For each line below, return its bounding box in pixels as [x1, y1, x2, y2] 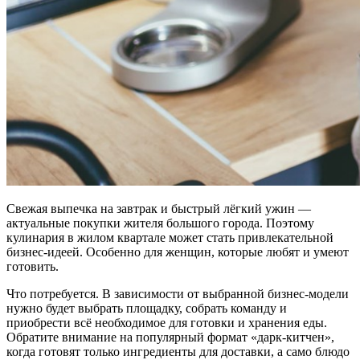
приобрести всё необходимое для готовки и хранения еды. [6, 316, 327, 330]
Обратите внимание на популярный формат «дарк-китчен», [6, 330, 334, 345]
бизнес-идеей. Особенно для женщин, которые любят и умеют [6, 245, 349, 260]
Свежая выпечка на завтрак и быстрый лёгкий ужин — [6, 202, 311, 216]
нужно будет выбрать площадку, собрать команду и [6, 301, 287, 316]
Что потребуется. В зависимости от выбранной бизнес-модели [6, 287, 349, 301]
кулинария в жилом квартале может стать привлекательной [6, 231, 333, 245]
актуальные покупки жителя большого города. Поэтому [6, 216, 314, 231]
